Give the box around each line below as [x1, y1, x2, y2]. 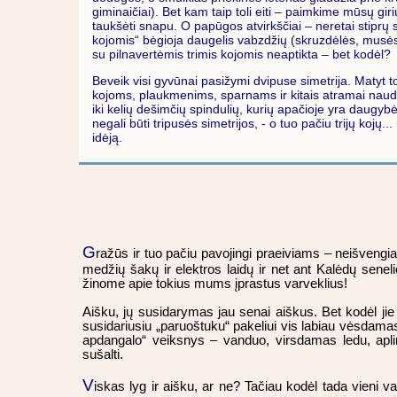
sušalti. [82, 347, 123, 362]
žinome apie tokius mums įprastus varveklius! [82, 276, 347, 292]
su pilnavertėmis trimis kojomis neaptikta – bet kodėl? [92, 47, 391, 62]
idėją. [92, 130, 122, 145]
